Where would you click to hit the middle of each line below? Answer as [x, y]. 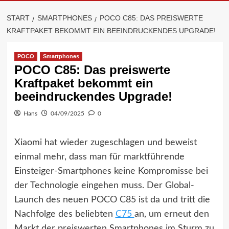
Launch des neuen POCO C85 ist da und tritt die [112, 200]
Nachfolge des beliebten [65, 214]
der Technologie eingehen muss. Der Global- [104, 186]
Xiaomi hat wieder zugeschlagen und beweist [105, 143]
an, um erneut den [171, 214]
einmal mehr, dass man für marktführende [99, 157]
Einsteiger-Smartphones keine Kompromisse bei [111, 171]
